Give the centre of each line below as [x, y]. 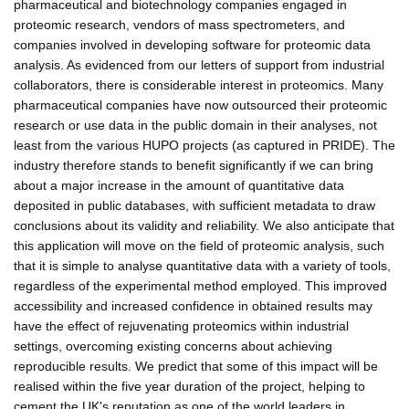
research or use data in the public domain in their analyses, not [195, 125]
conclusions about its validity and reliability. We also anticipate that [204, 225]
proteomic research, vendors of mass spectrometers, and [179, 24]
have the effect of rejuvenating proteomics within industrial [181, 325]
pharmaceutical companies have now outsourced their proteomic [200, 105]
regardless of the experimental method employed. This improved [200, 285]
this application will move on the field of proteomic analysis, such [199, 245]
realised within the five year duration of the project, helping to [189, 386]
